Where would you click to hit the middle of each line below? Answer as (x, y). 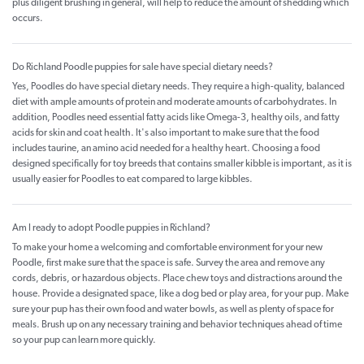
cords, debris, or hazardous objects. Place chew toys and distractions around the (177, 279)
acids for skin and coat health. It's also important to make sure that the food (166, 134)
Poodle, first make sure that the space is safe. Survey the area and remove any (169, 264)
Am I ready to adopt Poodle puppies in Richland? (111, 229)
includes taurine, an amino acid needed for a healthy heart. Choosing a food (166, 149)
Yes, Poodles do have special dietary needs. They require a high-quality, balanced (178, 87)
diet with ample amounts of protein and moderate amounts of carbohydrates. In (174, 103)
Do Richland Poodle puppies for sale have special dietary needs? (143, 68)
